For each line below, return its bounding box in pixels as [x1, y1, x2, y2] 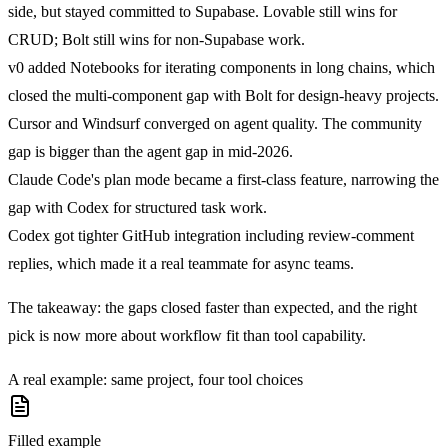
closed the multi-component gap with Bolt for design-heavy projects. [8, 86, 439, 104]
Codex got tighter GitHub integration [8, 226, 241, 244]
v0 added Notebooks [8, 58, 139, 76]
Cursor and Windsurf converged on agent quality [8, 114, 314, 132]
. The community [314, 114, 422, 132]
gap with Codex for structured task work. [8, 198, 267, 216]
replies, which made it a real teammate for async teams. [8, 254, 354, 272]
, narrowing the [343, 170, 439, 188]
